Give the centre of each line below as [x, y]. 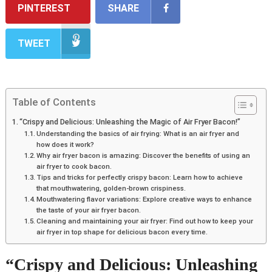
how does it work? [66, 145]
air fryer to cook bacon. [74, 167]
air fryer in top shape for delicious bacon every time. [122, 232]
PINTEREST [44, 8]
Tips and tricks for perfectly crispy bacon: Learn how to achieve [140, 178]
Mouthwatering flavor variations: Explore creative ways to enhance [144, 199]
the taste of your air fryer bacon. [89, 210]
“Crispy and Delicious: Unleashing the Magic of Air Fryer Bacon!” [130, 122]
